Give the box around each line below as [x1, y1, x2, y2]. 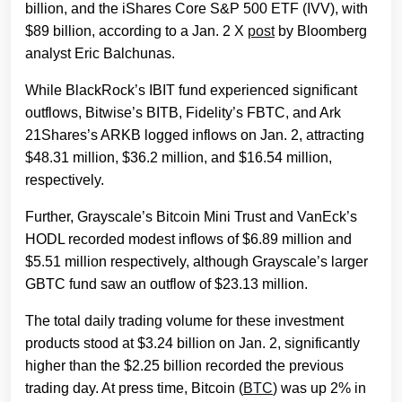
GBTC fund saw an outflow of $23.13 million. [25, 276, 308, 293]
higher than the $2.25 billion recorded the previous [25, 358, 344, 374]
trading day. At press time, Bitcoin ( [25, 380, 243, 397]
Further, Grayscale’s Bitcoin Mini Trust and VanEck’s [25, 209, 357, 225]
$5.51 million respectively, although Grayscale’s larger [25, 254, 368, 270]
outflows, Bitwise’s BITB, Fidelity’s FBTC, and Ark [25, 105, 341, 121]
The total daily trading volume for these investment [25, 313, 344, 329]
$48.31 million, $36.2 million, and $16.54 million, [25, 150, 332, 166]
